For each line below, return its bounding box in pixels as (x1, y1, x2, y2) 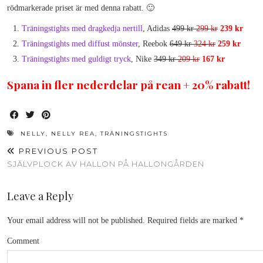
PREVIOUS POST (16, 146, 98, 156)
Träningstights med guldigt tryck (22, 54, 131, 63)
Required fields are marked (145, 215, 240, 225)
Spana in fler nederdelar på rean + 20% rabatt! (7, 76, 250, 92)
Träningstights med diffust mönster (22, 39, 138, 48)
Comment (7, 236, 39, 245)
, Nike (131, 54, 154, 63)
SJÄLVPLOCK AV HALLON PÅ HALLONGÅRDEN (7, 159, 204, 168)
